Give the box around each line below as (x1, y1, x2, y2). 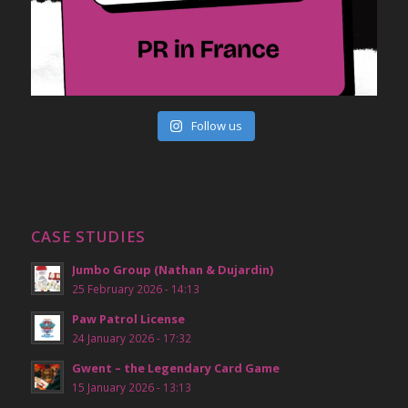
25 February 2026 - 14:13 (71, 281, 199, 297)
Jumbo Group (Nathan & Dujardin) (71, 261, 273, 279)
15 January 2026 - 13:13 (71, 380, 191, 395)
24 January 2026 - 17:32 (71, 331, 191, 346)
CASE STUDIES (30, 226, 146, 248)
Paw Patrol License (71, 311, 185, 328)
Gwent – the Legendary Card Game (71, 360, 280, 377)
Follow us (191, 117, 243, 135)
